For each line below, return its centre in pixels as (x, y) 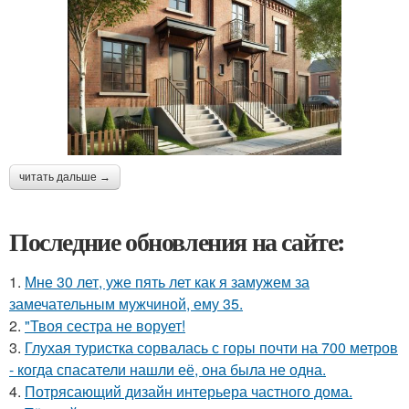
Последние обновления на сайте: (177, 241)
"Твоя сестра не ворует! (105, 325)
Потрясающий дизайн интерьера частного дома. (189, 391)
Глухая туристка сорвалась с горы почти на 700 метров (211, 347)
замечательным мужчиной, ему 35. (126, 303)
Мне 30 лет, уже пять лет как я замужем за (167, 281)
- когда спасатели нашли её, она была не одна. (168, 369)
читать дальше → (65, 177)
